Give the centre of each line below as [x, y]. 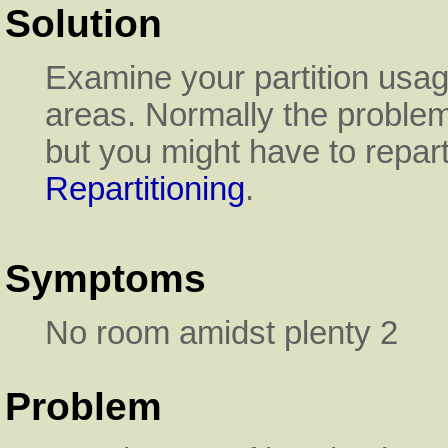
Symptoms [105, 279]
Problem [83, 407]
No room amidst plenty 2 [221, 332]
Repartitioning [145, 189]
